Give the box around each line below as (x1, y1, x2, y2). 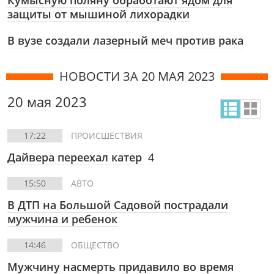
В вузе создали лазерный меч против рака (7, 33, 243, 48)
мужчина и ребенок (7, 212, 117, 226)
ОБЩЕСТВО (71, 239, 119, 251)
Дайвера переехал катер (7, 150, 142, 165)
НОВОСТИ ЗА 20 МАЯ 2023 (59, 68, 215, 84)
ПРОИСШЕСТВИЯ (71, 130, 143, 141)
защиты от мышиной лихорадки (7, 7, 190, 21)
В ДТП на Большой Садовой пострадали (7, 198, 228, 212)
